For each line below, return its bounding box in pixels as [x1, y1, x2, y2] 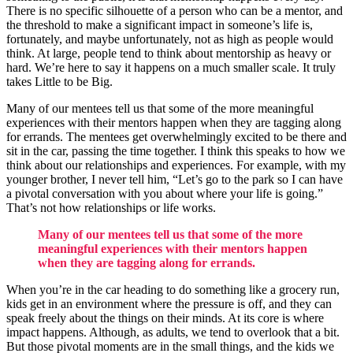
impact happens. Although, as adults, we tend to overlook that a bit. [6, 325, 340, 339]
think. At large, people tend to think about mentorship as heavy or [6, 46, 331, 60]
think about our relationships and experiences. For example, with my [6, 158, 346, 172]
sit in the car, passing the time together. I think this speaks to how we [6, 143, 345, 158]
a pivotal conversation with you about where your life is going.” [6, 186, 323, 200]
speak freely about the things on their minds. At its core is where [6, 310, 324, 325]
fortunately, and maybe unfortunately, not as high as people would [6, 32, 333, 46]
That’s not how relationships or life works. [6, 200, 216, 214]
